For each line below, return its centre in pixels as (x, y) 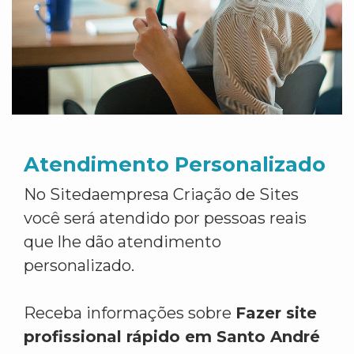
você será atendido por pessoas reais (165, 218)
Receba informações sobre (130, 313)
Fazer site (276, 313)
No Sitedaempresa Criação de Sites (161, 194)
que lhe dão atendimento (122, 242)
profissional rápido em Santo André (172, 337)
